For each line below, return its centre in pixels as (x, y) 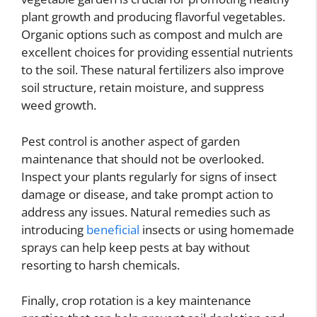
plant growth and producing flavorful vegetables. (153, 17)
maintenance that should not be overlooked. (143, 158)
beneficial (113, 229)
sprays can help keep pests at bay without (136, 247)
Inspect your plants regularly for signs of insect (149, 176)
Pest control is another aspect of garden (131, 141)
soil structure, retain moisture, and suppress (143, 87)
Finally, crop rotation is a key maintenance (136, 300)
